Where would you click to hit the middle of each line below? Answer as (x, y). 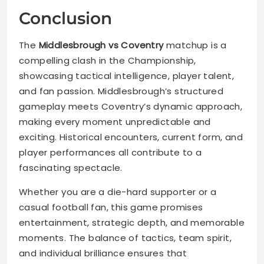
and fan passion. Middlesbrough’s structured (121, 91)
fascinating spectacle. (71, 168)
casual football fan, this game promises (111, 207)
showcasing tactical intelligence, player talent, (127, 76)
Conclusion (65, 19)
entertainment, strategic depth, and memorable (132, 223)
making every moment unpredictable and (115, 122)
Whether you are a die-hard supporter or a (118, 192)
